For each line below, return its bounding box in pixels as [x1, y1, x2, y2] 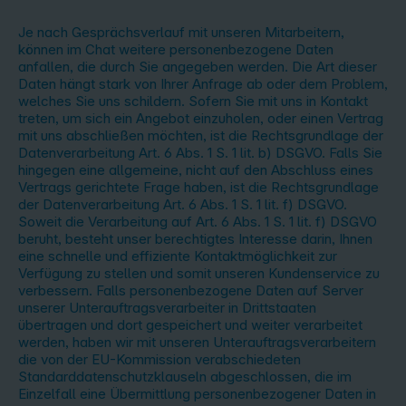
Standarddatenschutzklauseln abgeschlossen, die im [18, 368, 352, 385]
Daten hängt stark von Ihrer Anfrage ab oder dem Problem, [18, 75, 388, 92]
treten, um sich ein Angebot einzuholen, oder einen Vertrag [18, 110, 383, 127]
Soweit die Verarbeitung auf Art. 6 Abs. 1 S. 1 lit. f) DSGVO [18, 213, 377, 230]
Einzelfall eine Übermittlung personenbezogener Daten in [18, 385, 376, 402]
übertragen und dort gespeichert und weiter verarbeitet [18, 316, 362, 333]
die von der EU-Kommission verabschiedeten [18, 351, 301, 368]
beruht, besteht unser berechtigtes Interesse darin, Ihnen [18, 230, 372, 247]
